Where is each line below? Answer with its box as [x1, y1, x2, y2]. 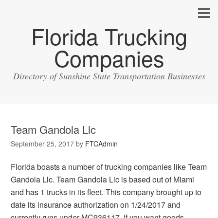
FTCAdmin [85, 139, 118, 148]
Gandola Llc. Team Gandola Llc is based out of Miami [11, 174, 195, 185]
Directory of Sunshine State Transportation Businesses [13, 70, 205, 82]
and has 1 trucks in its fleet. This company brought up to [11, 186, 202, 198]
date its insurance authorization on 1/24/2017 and [11, 199, 181, 210]
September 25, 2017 [11, 139, 74, 148]
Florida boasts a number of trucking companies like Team [11, 161, 207, 172]
